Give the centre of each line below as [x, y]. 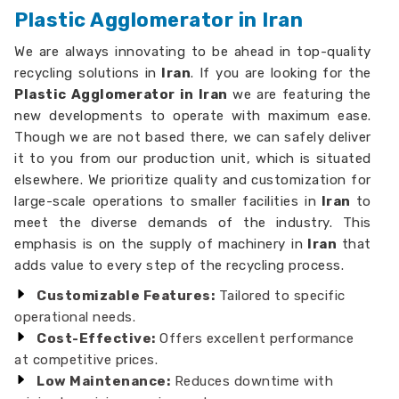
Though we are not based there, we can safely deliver [193, 137]
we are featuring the [299, 94]
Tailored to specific [280, 296]
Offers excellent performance [255, 338]
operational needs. [75, 317]
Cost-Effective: [96, 338]
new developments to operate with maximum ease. [193, 116]
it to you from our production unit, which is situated [193, 159]
